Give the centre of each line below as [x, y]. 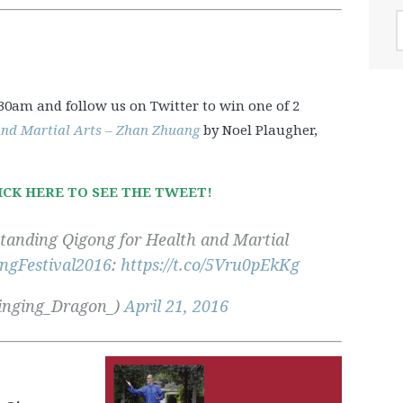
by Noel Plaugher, [260, 129]
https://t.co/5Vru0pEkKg [210, 264]
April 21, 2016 [176, 305]
